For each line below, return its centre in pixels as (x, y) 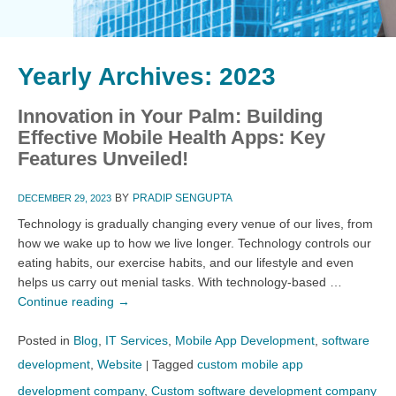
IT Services (137, 340)
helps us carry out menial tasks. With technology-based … (180, 282)
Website (120, 364)
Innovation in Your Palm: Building (170, 116)
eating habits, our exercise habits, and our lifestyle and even (186, 262)
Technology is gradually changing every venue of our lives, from (195, 223)
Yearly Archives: (118, 76)
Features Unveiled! (103, 158)
